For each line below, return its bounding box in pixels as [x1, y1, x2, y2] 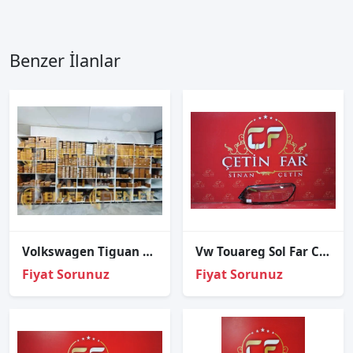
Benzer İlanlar [9, 49, 121, 72]
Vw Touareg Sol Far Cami [319, 243, 329, 259]
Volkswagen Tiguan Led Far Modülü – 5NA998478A [143, 243, 153, 259]
